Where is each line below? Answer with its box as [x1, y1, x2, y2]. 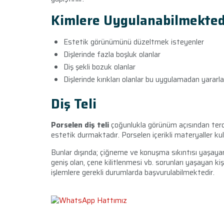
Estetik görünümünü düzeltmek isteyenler [63, 36, 204, 48]
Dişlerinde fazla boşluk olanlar [63, 48, 162, 60]
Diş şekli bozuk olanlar [63, 61, 135, 73]
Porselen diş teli [51, 119, 109, 131]
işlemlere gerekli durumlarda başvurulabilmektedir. [51, 166, 216, 178]
